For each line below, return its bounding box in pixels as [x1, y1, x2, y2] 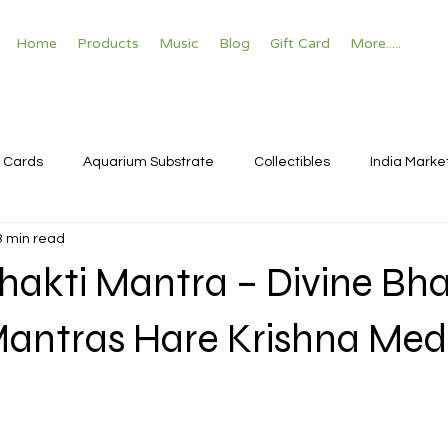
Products [77, 35, 139, 52]
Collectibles [254, 154, 330, 169]
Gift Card [270, 35, 330, 52]
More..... [350, 35, 401, 52]
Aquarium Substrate [83, 154, 214, 169]
